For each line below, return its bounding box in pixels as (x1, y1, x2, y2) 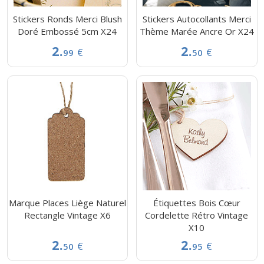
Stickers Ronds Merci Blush (12, 12, 122, 25)
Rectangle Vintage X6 (24, 209, 111, 221)
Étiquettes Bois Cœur (153, 196, 240, 209)
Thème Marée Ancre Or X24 (139, 25, 254, 37)
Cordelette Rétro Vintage (145, 209, 249, 221)
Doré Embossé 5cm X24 (18, 25, 117, 37)
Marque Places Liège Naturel (8, 196, 126, 209)
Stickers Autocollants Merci (142, 12, 251, 25)
